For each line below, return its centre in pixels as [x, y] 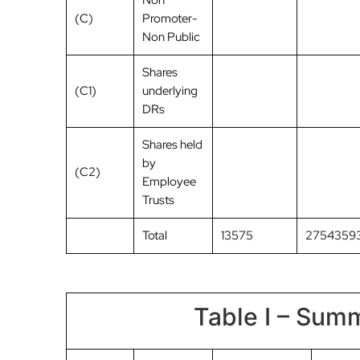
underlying [170, 91]
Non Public [171, 37]
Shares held [172, 145]
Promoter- [170, 19]
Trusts [158, 200]
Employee [169, 182]
